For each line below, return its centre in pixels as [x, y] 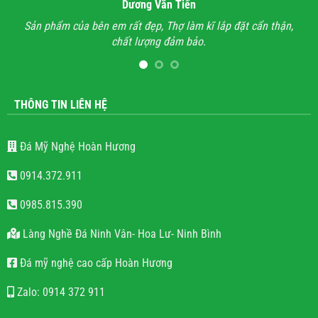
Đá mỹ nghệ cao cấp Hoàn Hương [94, 294]
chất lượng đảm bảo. [94, 42]
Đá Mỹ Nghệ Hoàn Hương [76, 177]
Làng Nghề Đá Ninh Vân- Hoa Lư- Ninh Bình [120, 265]
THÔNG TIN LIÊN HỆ [60, 136]
